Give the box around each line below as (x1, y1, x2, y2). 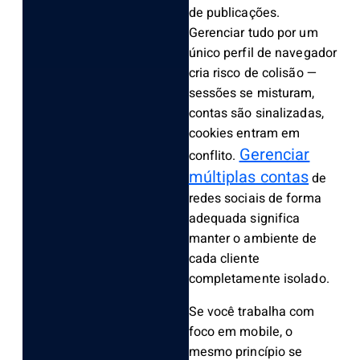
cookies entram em (188, 124, 301, 144)
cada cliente (188, 249, 260, 269)
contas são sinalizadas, (188, 104, 324, 124)
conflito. (188, 146, 239, 166)
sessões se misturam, (188, 84, 315, 104)
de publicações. (188, 3, 280, 23)
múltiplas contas (188, 166, 309, 190)
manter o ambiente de (188, 229, 317, 249)
